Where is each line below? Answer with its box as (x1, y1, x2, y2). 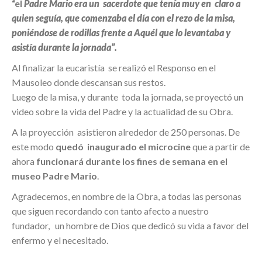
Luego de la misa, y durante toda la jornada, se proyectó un (12, 91, 243, 102)
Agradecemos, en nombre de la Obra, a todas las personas (12, 191, 242, 202)
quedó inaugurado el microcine (56, 141, 191, 152)
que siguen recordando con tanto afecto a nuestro (12, 205, 209, 216)
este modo (12, 141, 56, 152)
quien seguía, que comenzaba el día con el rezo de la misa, (12, 12, 235, 23)
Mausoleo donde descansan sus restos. (12, 77, 166, 88)
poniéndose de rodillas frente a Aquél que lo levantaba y (12, 27, 232, 38)
